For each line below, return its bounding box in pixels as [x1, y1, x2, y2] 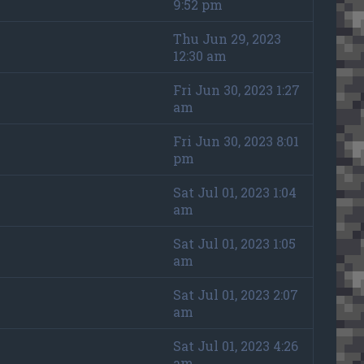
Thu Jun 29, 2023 [172, 29, 281, 47]
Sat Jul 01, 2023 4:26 [172, 336, 298, 354]
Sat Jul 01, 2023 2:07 [172, 285, 298, 303]
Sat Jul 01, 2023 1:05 [172, 234, 296, 252]
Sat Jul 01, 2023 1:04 [172, 183, 297, 201]
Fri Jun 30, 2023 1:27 [172, 80, 300, 98]
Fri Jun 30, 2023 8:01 [172, 132, 299, 149]
